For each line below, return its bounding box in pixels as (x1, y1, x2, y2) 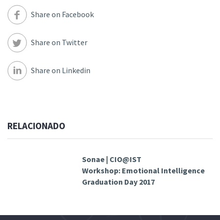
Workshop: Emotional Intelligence (82, 165, 205, 175)
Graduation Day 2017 (82, 176, 155, 187)
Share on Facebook (31, 9, 94, 20)
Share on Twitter (31, 37, 87, 48)
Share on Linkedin (31, 65, 90, 76)
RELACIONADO (7, 119, 65, 132)
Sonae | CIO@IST (82, 154, 141, 164)
